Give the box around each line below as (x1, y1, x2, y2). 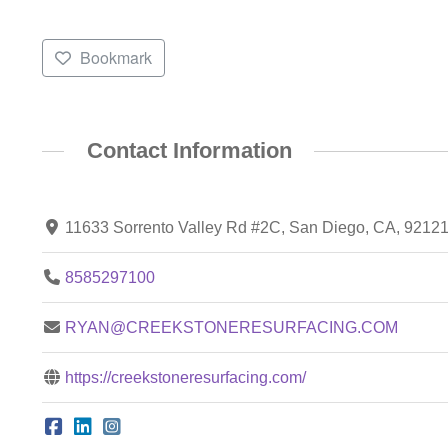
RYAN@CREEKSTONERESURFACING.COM (65, 318, 399, 336)
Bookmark (79, 46, 152, 70)
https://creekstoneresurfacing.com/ (65, 368, 307, 386)
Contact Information (86, 138, 292, 164)
